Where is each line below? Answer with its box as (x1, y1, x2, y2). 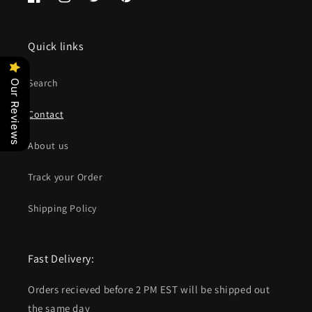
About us (28, 139, 69, 153)
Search (28, 77, 58, 90)
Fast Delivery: (28, 251, 95, 267)
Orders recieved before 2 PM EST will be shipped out (28, 283, 270, 297)
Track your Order (28, 171, 103, 184)
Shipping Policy (28, 202, 97, 215)
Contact (28, 108, 64, 121)
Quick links (28, 39, 84, 54)
